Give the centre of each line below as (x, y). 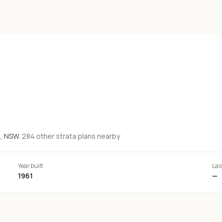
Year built (31, 166)
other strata (55, 136)
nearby (108, 136)
